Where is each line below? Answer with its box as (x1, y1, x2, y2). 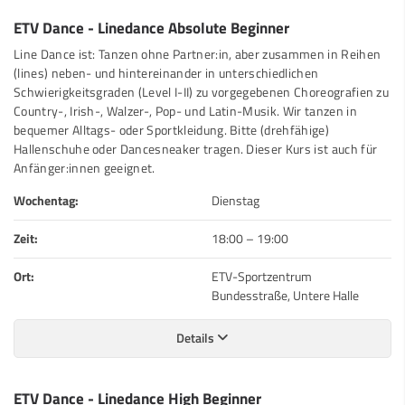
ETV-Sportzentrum (212, 266, 312, 287)
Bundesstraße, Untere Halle (212, 285, 359, 306)
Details (176, 327, 217, 348)
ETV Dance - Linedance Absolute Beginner (14, 15, 289, 39)
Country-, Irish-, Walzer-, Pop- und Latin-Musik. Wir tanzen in (14, 100, 357, 121)
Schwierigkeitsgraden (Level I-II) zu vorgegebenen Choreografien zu (14, 81, 390, 102)
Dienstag (212, 190, 259, 211)
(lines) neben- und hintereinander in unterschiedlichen (14, 62, 319, 83)
